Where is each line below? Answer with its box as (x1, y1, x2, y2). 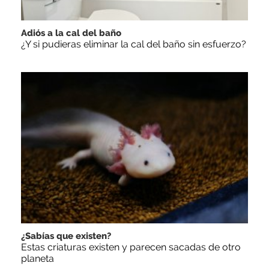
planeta (21, 252, 54, 264)
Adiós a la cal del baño (21, 27, 121, 38)
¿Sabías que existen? (21, 230, 111, 241)
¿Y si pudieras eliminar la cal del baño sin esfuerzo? (21, 38, 246, 50)
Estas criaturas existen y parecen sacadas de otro (21, 241, 241, 253)
